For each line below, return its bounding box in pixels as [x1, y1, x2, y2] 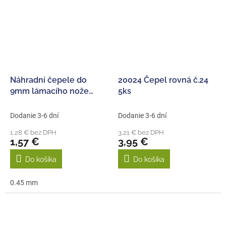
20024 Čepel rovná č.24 [118, 75, 208, 85]
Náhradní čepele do [10, 75, 87, 85]
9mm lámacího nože [10, 86, 89, 96]
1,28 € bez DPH [10, 128, 56, 136]
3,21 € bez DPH [118, 128, 164, 136]
